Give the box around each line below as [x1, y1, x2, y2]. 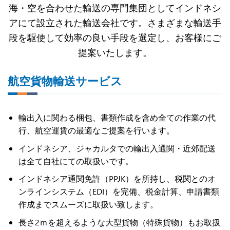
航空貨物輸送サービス [8, 72, 122, 89]
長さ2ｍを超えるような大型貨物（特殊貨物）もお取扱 [18, 216, 220, 227]
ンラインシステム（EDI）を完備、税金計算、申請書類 [18, 186, 219, 197]
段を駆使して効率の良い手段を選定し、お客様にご [9, 30, 221, 44]
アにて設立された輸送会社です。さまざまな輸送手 [9, 15, 221, 29]
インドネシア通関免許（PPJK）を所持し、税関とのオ [18, 173, 216, 184]
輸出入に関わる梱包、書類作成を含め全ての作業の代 [18, 112, 216, 123]
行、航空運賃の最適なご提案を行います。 [18, 125, 175, 136]
